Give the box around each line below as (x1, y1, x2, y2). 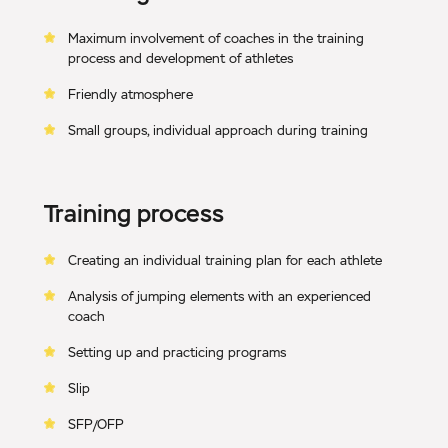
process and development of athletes (68, 50, 293, 67)
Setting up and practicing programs (68, 344, 286, 361)
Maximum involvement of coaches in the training (68, 30, 364, 47)
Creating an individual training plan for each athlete (68, 252, 382, 269)
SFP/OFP (68, 416, 124, 433)
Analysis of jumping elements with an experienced (68, 288, 371, 305)
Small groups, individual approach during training (68, 122, 368, 139)
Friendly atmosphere (68, 86, 193, 103)
